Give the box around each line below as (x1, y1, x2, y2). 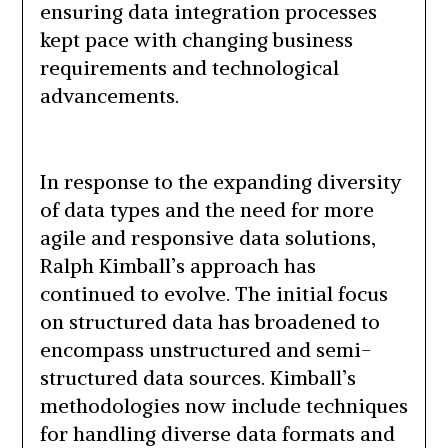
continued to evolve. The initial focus (39, 281, 388, 307)
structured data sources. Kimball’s (39, 365, 356, 391)
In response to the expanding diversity (39, 169, 401, 195)
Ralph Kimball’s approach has (39, 253, 316, 279)
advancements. (39, 83, 179, 109)
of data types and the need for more (39, 197, 374, 223)
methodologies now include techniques (39, 393, 408, 419)
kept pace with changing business (39, 27, 353, 53)
